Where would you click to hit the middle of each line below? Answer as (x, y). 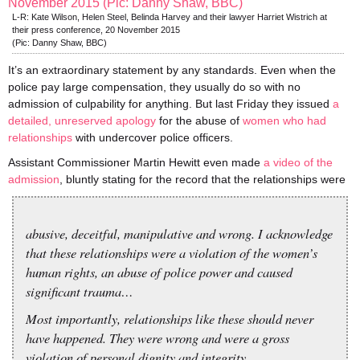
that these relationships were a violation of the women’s (172, 252)
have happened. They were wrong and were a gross (157, 337)
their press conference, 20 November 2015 (96, 30)
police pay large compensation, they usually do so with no (154, 87)
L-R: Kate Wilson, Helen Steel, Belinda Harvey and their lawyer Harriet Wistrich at (170, 17)
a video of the (298, 162)
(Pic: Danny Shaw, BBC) (59, 43)
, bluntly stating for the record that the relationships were (202, 179)
